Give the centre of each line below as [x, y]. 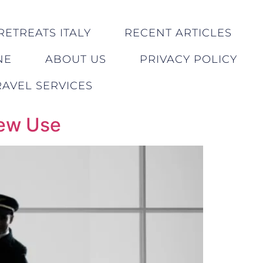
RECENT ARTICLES [178, 33]
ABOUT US [75, 59]
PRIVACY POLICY [188, 59]
